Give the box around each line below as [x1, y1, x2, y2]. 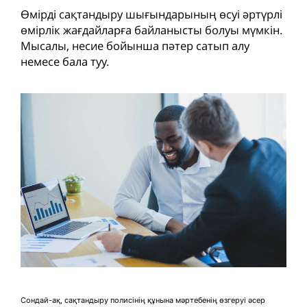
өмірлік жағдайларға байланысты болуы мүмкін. [21, 21, 282, 38]
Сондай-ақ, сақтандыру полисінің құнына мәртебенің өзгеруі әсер [21, 295, 265, 306]
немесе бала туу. [21, 53, 109, 69]
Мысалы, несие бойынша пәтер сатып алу [21, 37, 249, 53]
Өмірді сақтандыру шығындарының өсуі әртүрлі [21, 5, 282, 22]
